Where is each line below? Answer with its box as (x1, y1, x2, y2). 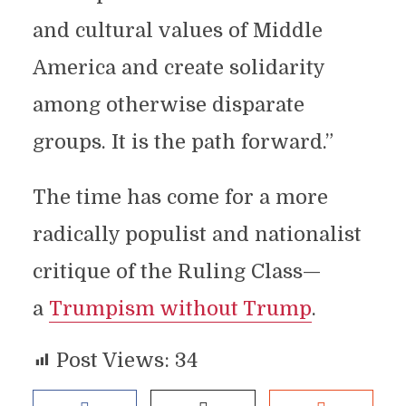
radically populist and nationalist (32, 223, 362, 246)
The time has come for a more (32, 186, 328, 208)
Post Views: (55, 349, 169, 372)
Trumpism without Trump (48, 297, 312, 320)
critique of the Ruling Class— (32, 260, 321, 283)
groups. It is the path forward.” (32, 130, 333, 153)
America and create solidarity (32, 56, 324, 79)
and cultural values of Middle (32, 19, 323, 42)
